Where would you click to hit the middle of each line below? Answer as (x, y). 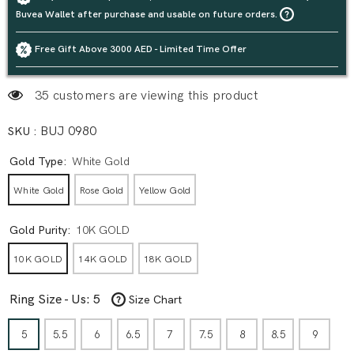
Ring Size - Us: (51, 299)
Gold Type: (38, 161)
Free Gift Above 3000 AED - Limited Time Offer (141, 49)
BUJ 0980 (69, 131)
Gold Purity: (40, 230)
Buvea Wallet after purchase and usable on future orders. (148, 14)
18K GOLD (168, 259)
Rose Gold (102, 190)
